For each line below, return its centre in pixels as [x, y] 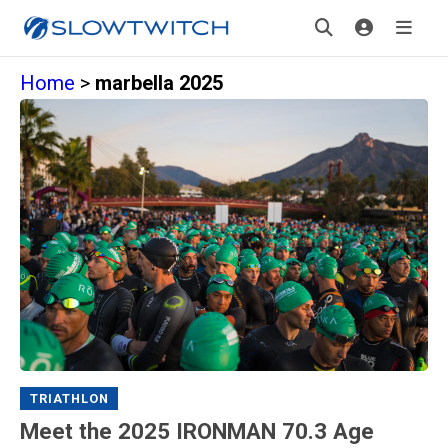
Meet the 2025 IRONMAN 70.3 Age [197, 430]
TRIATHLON [69, 398]
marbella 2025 [159, 83]
